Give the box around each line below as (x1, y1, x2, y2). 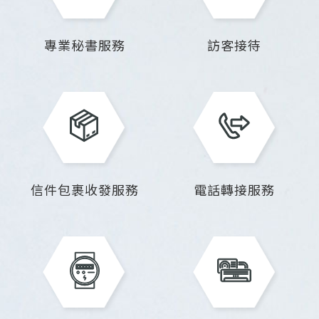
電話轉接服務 (194, 179, 276, 199)
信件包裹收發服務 (30, 179, 139, 199)
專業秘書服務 (43, 35, 125, 54)
